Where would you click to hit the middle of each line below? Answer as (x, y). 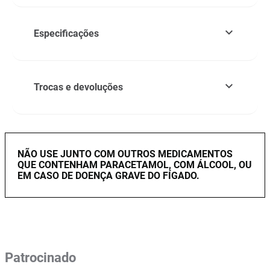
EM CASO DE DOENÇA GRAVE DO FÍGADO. (108, 176)
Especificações (66, 33)
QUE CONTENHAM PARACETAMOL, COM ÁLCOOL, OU (135, 165)
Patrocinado (40, 258)
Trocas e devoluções (78, 87)
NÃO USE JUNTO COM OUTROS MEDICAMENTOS (125, 154)
